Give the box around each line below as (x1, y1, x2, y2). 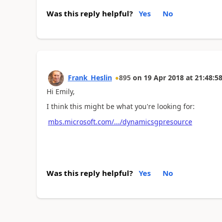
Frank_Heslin (67, 72, 112, 82)
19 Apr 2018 (143, 72, 184, 82)
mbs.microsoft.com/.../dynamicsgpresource (48, 116, 192, 126)
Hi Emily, (46, 86, 75, 96)
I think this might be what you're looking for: (46, 102, 195, 111)
